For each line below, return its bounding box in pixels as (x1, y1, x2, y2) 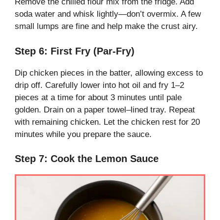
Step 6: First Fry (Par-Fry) (15, 45, 135, 56)
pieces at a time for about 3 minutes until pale (15, 92, 182, 102)
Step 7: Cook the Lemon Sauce (15, 153, 159, 165)
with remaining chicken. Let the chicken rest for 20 (15, 117, 200, 127)
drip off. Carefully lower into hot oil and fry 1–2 (15, 80, 184, 90)
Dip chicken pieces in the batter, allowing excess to (15, 68, 203, 78)
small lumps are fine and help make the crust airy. (15, 22, 198, 31)
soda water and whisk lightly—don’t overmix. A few (15, 9, 201, 19)
